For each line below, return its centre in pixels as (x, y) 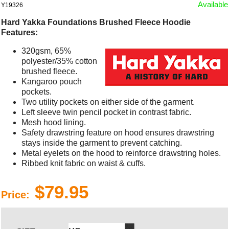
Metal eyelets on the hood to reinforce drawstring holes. (121, 153)
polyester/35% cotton (60, 61)
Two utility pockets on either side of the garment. (108, 102)
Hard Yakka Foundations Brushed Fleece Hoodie (96, 22)
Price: (16, 194)
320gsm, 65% (47, 51)
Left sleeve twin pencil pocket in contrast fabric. (107, 112)
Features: (20, 32)
